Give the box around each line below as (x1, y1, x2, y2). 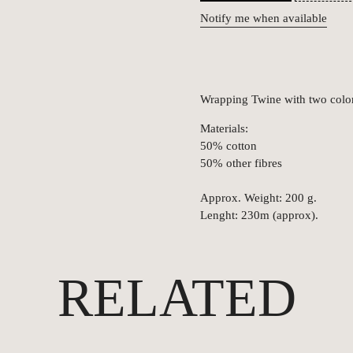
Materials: (200, 121, 248, 135)
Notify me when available (200, 11, 327, 24)
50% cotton (200, 139, 257, 152)
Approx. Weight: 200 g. (200, 191, 317, 204)
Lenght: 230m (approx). (200, 208, 318, 221)
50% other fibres (200, 156, 282, 169)
